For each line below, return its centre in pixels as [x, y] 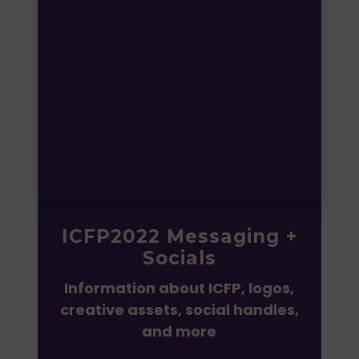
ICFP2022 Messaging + [179, 236]
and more [179, 331]
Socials [179, 258]
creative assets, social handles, [179, 309]
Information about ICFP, [155, 288]
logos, [270, 288]
